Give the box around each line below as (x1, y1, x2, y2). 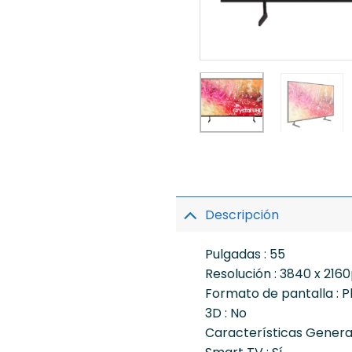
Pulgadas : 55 (204, 245, 285, 264)
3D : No (204, 304, 247, 323)
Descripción (204, 205, 279, 224)
